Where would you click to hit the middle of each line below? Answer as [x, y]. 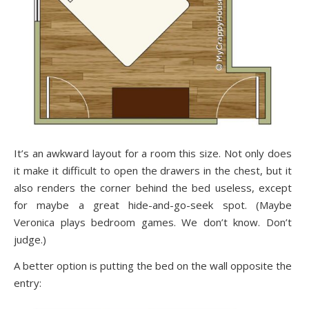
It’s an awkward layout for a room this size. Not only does [153, 153]
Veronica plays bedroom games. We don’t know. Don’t [153, 222]
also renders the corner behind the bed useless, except [153, 188]
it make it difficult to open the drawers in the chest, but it [153, 171]
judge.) [30, 240]
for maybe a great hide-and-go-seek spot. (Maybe [153, 205]
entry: [28, 283]
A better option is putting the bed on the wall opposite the [153, 266]
